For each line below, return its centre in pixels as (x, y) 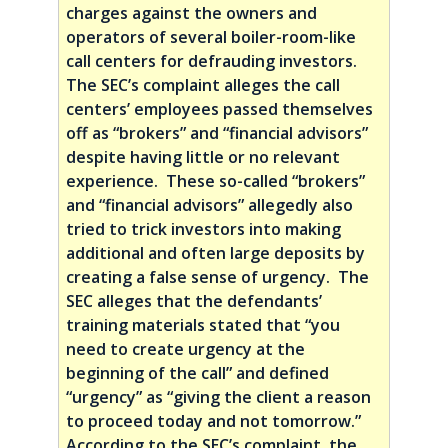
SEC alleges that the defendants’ (194, 301)
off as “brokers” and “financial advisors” (217, 133)
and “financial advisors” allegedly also (210, 205)
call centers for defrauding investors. (214, 61)
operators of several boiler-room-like (211, 37)
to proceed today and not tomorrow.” (216, 421)
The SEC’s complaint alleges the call (203, 85)
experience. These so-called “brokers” (216, 181)
